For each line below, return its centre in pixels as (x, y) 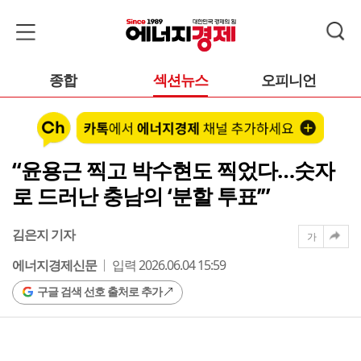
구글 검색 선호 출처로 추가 (100, 291)
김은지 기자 (44, 234)
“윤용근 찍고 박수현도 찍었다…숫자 (173, 170)
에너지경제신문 (54, 265)
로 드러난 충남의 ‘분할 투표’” (141, 195)
